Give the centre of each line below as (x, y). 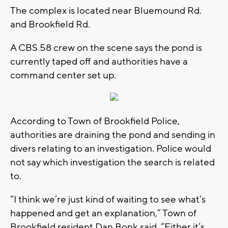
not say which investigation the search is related (112, 163)
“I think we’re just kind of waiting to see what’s (108, 200)
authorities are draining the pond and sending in (113, 135)
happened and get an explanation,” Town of (103, 213)
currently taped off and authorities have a (99, 62)
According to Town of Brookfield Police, (95, 121)
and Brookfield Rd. (50, 25)
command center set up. (63, 76)
